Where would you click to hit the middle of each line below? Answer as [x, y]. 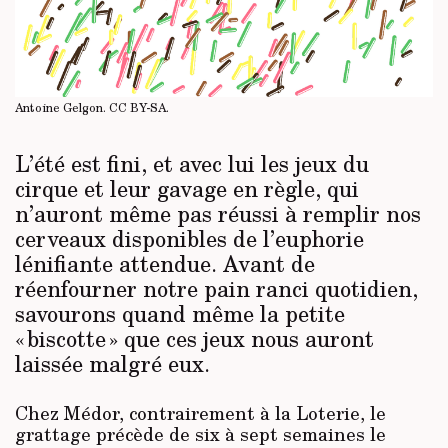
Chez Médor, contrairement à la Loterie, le [200, 413]
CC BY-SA [137, 108]
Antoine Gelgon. [62, 108]
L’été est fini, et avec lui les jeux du [192, 163]
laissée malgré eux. [112, 363]
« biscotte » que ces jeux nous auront [194, 338]
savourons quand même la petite [180, 313]
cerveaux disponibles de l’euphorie [189, 238]
